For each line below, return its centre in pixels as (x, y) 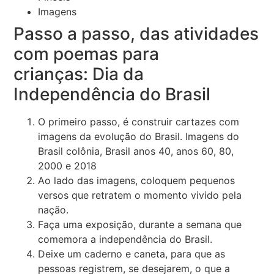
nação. (54, 209)
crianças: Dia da (79, 74)
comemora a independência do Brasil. (125, 239)
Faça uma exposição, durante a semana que (140, 224)
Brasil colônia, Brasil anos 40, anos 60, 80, (136, 151)
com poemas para (87, 54)
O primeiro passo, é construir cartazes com (139, 121)
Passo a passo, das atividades (136, 33)
